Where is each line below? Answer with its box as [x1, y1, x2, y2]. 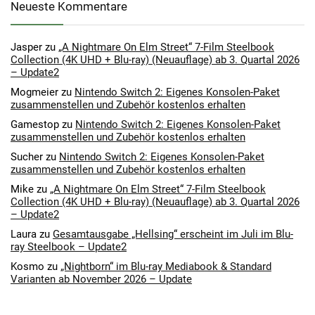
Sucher [11, 150, 43, 163]
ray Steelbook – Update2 [11, 240, 127, 253]
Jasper [11, 40, 42, 53]
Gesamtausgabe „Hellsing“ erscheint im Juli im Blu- [53, 227, 293, 240]
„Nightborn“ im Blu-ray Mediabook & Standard [60, 259, 271, 273]
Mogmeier [11, 85, 58, 98]
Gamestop [11, 117, 59, 131]
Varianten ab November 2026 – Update [11, 272, 192, 285]
